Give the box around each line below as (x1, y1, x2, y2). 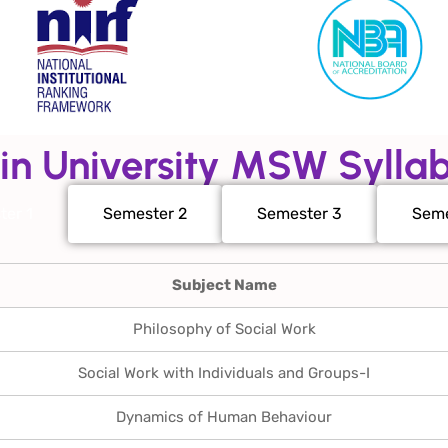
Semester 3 (257, 203, 342, 223)
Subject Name (171, 275, 277, 294)
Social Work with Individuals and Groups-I (78, 363, 370, 382)
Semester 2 (103, 203, 187, 223)
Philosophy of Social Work (132, 319, 316, 338)
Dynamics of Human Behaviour (116, 407, 332, 426)
